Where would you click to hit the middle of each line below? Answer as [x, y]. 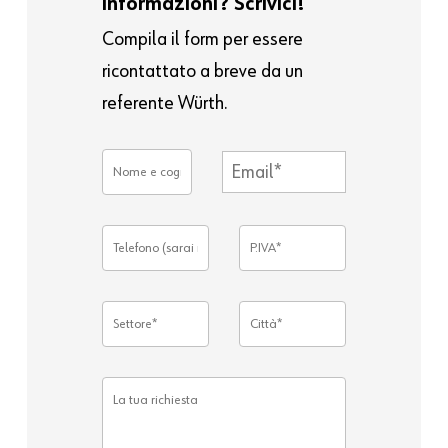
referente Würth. [164, 103]
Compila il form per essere [202, 39]
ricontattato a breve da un [202, 71]
